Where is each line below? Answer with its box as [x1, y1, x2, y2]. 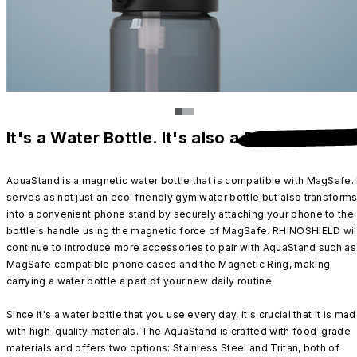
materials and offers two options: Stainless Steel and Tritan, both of [6, 341, 340, 354]
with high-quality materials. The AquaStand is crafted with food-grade [6, 324, 351, 337]
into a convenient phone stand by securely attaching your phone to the [6, 207, 355, 220]
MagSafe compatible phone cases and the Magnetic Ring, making [6, 257, 331, 270]
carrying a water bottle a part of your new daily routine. [6, 274, 275, 287]
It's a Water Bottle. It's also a [6, 128, 244, 148]
